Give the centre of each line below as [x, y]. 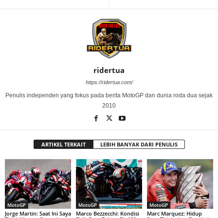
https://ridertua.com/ [109, 82]
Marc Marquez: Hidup [174, 213]
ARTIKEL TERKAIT [63, 145]
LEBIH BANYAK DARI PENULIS [139, 145]
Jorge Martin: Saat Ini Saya [38, 213]
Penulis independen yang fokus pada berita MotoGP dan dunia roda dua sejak [109, 96]
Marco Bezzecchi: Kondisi [107, 213]
